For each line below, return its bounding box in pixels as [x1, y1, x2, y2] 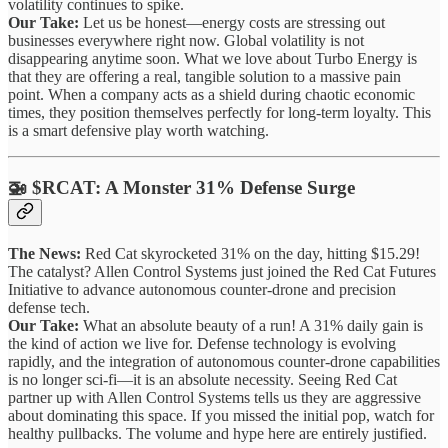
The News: [8, 244, 81, 262]
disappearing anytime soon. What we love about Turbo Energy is [8, 50, 417, 68]
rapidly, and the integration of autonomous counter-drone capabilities [8, 352, 440, 370]
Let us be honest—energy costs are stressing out [79, 14, 385, 32]
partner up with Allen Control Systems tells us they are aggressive [8, 388, 421, 406]
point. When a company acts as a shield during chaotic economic [8, 86, 415, 104]
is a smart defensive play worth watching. [8, 122, 269, 140]
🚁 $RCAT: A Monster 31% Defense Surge [8, 176, 355, 198]
